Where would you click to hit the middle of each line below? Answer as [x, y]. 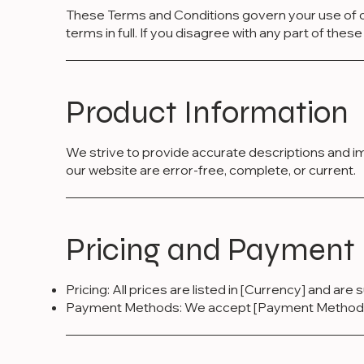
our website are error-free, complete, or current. [210, 170]
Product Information [207, 113]
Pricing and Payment [210, 249]
